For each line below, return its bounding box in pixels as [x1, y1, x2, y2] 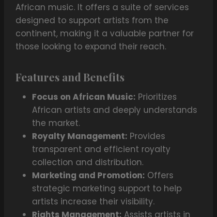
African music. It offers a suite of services [15, 1, 189, 14]
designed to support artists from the [15, 15, 169, 27]
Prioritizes [136, 91, 177, 103]
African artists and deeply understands [32, 104, 197, 116]
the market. [32, 117, 80, 129]
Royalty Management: [32, 130, 127, 142]
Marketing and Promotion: [32, 170, 145, 182]
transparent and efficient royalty [32, 143, 170, 155]
